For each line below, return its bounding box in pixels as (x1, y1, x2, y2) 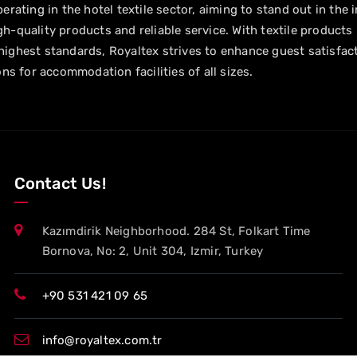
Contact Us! (14, 174, 106, 193)
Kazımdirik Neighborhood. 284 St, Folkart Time (41, 224, 311, 238)
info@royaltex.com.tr (41, 333, 163, 347)
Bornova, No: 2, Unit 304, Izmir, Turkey (41, 244, 264, 258)
